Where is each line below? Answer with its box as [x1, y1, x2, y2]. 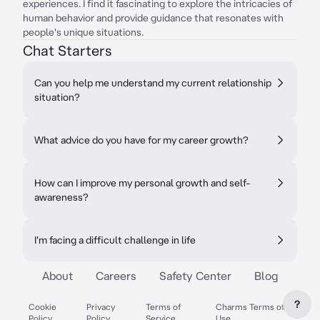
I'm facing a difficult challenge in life [34, 234, 196, 246]
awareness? [34, 191, 89, 203]
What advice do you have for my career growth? [34, 134, 249, 146]
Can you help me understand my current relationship [34, 77, 271, 89]
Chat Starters [23, 42, 111, 59]
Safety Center [159, 269, 231, 282]
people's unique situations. [23, 26, 144, 38]
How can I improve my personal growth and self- [34, 177, 251, 189]
